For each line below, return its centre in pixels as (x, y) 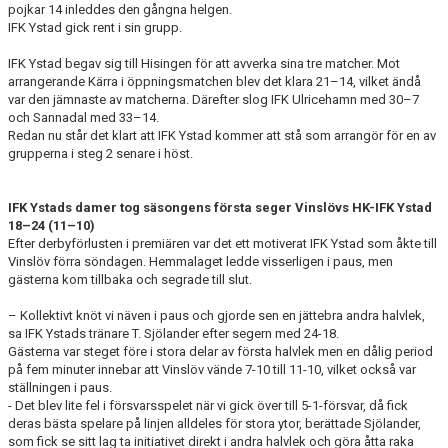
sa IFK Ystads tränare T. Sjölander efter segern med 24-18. (173, 333)
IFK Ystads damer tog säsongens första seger (151, 207)
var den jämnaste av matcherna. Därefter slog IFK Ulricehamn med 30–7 (213, 99)
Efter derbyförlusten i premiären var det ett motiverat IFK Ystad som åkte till (222, 243)
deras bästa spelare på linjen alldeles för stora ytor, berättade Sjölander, (214, 423)
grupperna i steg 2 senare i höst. (100, 153)
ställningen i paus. (60, 387)
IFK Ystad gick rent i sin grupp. (95, 27)
